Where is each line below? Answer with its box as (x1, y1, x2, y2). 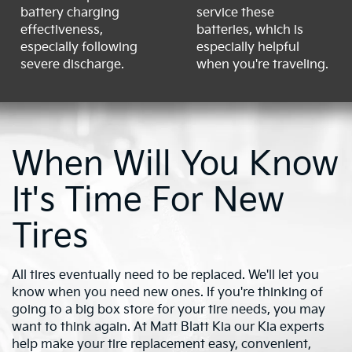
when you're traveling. (196, 57, 328, 72)
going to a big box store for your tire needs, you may (12, 302, 325, 318)
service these (196, 5, 274, 20)
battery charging (20, 5, 119, 20)
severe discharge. (20, 57, 124, 72)
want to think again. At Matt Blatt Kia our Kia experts (12, 320, 324, 335)
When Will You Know (12, 144, 339, 185)
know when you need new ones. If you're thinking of (12, 285, 323, 301)
